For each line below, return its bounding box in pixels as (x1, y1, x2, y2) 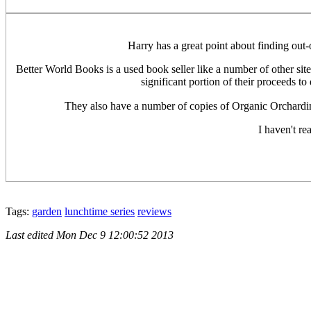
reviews (137, 205, 171, 217)
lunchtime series (65, 205, 135, 217)
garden (32, 205, 62, 217)
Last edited (6, 228, 56, 241)
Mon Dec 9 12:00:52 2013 (56, 228, 174, 241)
